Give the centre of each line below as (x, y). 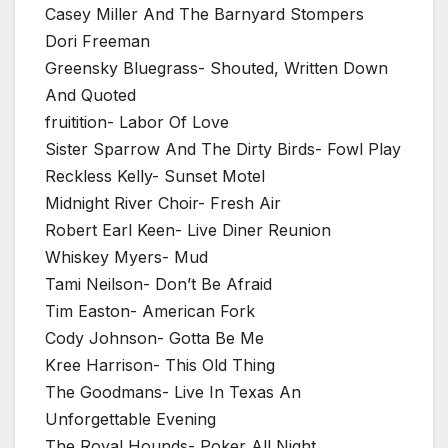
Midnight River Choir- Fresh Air (163, 203)
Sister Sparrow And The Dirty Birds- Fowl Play (223, 149)
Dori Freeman (97, 41)
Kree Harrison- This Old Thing (160, 365)
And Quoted (90, 95)
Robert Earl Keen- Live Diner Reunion (188, 230)
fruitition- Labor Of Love (137, 122)
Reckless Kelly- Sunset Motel (155, 176)
